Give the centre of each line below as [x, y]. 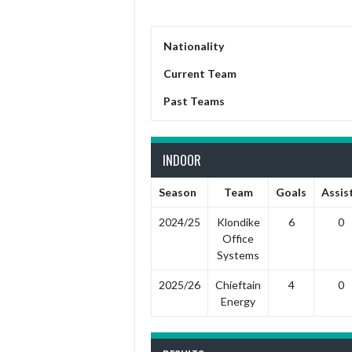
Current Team [200, 73]
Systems [238, 255]
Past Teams [194, 101]
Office [238, 238]
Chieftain [238, 285]
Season [177, 192]
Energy [238, 301]
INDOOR [182, 160]
